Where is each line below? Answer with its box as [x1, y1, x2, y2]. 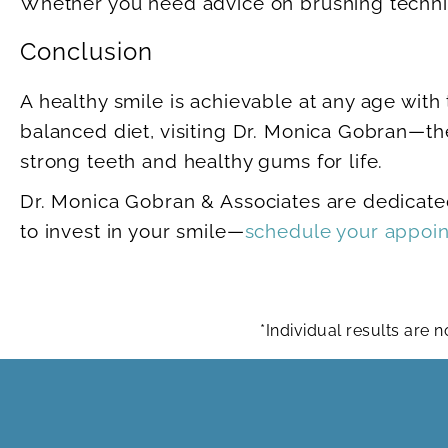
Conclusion [20, 37, 153, 67]
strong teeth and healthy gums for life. [20, 150, 384, 173]
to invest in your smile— [20, 220, 245, 243]
